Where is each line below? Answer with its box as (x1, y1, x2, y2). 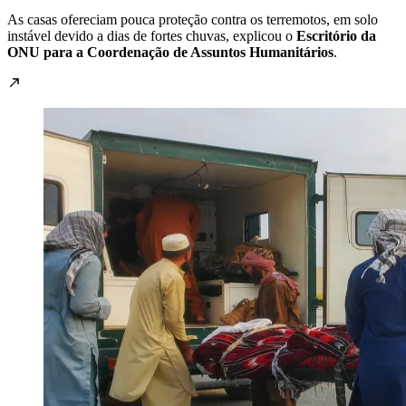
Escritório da (296, 27, 376, 43)
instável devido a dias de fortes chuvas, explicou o (7, 27, 296, 43)
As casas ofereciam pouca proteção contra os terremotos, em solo (7, 11, 378, 27)
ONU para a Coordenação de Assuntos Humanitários (7, 43, 333, 60)
